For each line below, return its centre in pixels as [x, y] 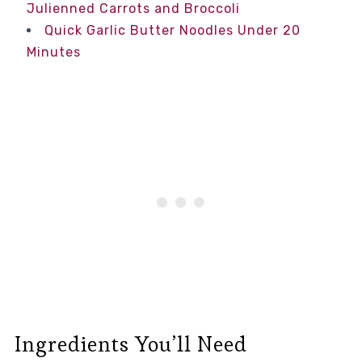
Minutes [53, 53]
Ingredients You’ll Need [130, 345]
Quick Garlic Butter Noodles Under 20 [172, 31]
